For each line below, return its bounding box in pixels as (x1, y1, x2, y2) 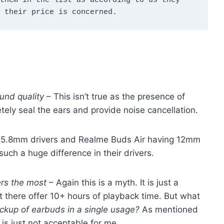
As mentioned (142, 204, 198, 214)
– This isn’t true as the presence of (44, 91, 185, 101)
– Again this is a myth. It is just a (49, 177, 178, 187)
